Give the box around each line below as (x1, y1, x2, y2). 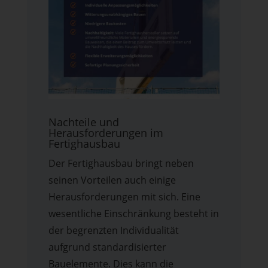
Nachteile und (48, 115, 119, 130)
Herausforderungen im (48, 126, 163, 141)
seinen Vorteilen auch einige (48, 173, 176, 187)
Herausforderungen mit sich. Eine (48, 190, 200, 204)
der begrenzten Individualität (48, 224, 179, 237)
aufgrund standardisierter (48, 240, 166, 254)
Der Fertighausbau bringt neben (48, 157, 194, 170)
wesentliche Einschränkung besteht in (48, 207, 219, 221)
